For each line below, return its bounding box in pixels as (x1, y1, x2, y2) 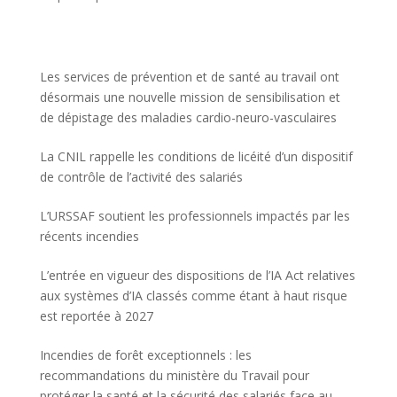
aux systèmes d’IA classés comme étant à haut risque (39, 287, 347, 304)
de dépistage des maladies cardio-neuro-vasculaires (39, 109, 337, 126)
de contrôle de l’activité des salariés (39, 168, 243, 185)
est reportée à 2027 (39, 307, 153, 324)
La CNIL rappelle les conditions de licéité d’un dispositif (39, 148, 353, 165)
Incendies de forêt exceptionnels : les (39, 346, 252, 363)
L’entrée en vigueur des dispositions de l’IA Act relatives (39, 267, 355, 284)
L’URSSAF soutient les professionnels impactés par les (39, 207, 350, 224)
